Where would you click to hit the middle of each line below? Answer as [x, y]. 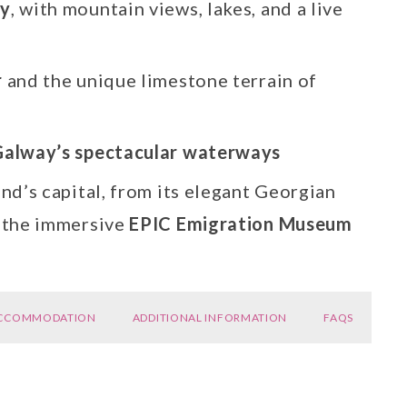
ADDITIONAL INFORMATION [210, 317]
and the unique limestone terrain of [160, 79]
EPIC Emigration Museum [241, 223]
